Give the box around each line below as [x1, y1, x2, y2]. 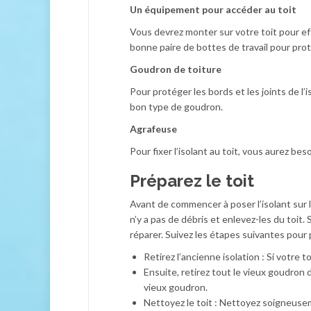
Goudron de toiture [130, 63, 221, 75]
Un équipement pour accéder [130, 3, 264, 15]
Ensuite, [144, 266, 181, 278]
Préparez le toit [130, 171, 254, 191]
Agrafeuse [130, 123, 177, 135]
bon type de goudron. [130, 101, 223, 112]
